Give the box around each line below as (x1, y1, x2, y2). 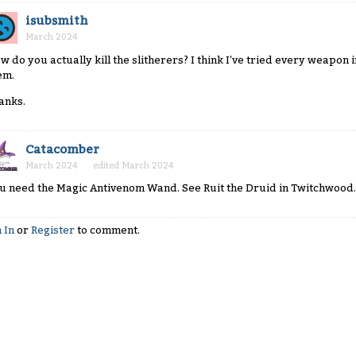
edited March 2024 (93, 160, 174, 171)
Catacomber (25, 141, 99, 157)
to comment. (75, 224, 140, 237)
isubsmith (25, 13, 88, 28)
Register (31, 224, 75, 237)
